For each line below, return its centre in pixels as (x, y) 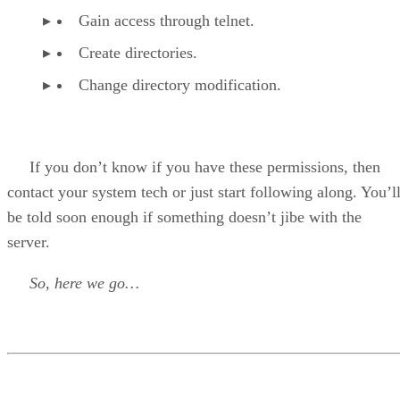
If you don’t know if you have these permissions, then (194, 167)
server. (29, 242)
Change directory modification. (180, 84)
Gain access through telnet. (167, 20)
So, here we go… (84, 283)
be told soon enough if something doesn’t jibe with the (184, 217)
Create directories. (138, 52)
